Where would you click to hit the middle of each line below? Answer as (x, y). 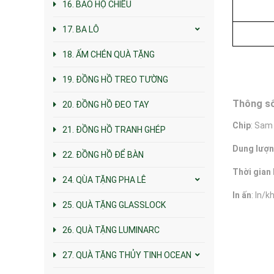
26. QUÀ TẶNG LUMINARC (111, 230)
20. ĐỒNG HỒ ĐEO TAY (106, 104)
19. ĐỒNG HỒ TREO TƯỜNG (115, 79)
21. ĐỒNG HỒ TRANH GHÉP (114, 129)
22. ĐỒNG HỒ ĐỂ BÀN (103, 154)
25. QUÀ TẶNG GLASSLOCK (114, 205)
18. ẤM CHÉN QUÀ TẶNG (109, 54)
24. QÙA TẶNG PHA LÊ (104, 180)
